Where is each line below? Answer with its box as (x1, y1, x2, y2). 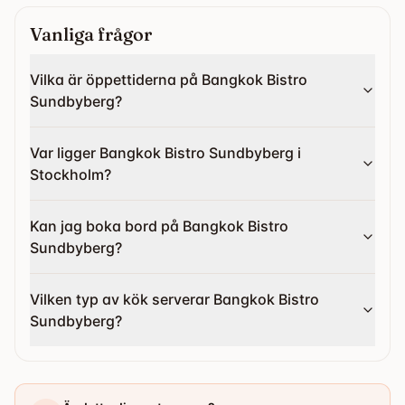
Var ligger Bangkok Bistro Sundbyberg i (30, 144, 301, 162)
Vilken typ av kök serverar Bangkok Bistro (30, 290, 319, 308)
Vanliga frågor (30, 23, 152, 45)
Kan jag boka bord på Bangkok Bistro (30, 217, 288, 235)
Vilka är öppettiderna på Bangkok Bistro (30, 71, 307, 89)
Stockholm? (30, 165, 111, 184)
